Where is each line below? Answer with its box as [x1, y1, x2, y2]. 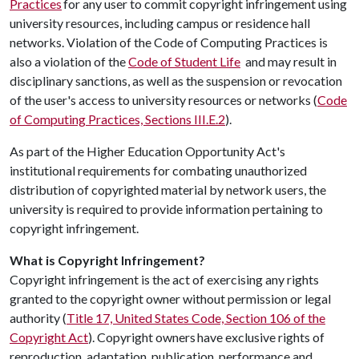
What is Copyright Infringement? [10, 252, 207, 268]
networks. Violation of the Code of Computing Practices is [10, 34, 328, 50]
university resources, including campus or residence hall [10, 15, 310, 30]
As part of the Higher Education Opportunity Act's [10, 143, 285, 159]
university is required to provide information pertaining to [10, 201, 323, 216]
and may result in [240, 54, 337, 69]
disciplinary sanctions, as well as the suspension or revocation [10, 73, 342, 88]
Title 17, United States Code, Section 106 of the [67, 310, 325, 325]
